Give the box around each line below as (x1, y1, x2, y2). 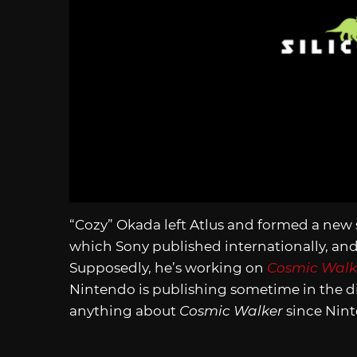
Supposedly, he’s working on (69, 259, 267, 276)
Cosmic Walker (179, 302, 283, 319)
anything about (69, 302, 179, 319)
